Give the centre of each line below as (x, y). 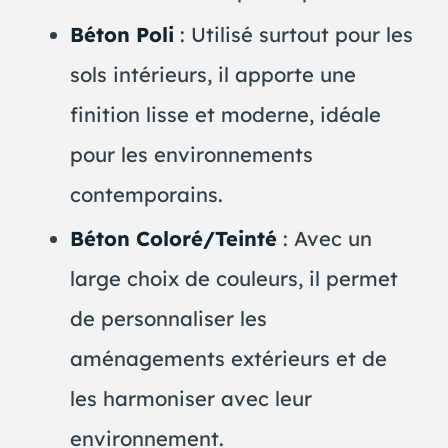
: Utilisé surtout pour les (293, 35)
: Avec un (324, 239)
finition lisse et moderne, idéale (225, 115)
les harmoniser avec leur (190, 399)
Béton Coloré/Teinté (173, 239)
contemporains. (146, 195)
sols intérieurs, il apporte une (212, 75)
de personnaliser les (168, 319)
